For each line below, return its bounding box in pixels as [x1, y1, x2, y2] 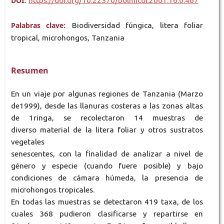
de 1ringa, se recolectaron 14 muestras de [10, 113, 203, 122]
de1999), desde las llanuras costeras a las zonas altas [10, 101, 203, 110]
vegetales [10, 137, 44, 146]
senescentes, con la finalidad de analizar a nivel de [10, 149, 203, 158]
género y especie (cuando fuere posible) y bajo [10, 161, 203, 170]
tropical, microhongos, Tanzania [10, 33, 124, 42]
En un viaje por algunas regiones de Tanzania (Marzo [10, 89, 203, 98]
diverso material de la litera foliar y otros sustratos [10, 125, 203, 134]
